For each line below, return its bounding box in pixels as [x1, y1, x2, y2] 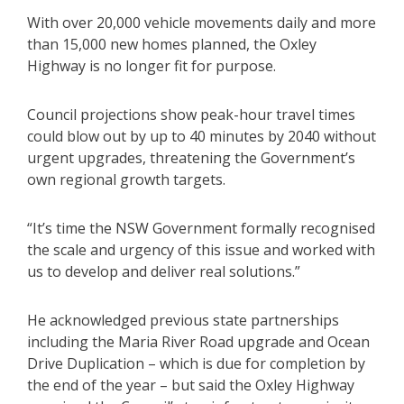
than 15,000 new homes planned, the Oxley [27, 34, 317, 55]
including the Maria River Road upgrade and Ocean [27, 332, 370, 353]
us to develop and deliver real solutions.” [27, 262, 300, 282]
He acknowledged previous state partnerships [27, 310, 339, 331]
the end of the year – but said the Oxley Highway [27, 375, 354, 396]
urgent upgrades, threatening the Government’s [27, 148, 355, 169]
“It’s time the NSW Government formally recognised [27, 218, 375, 239]
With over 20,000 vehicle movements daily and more [27, 13, 376, 33]
